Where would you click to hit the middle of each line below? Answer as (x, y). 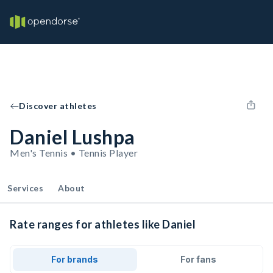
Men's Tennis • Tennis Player (74, 153)
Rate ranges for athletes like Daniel (103, 224)
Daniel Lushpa (73, 137)
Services (25, 188)
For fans (198, 259)
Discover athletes (58, 106)
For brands (75, 259)
